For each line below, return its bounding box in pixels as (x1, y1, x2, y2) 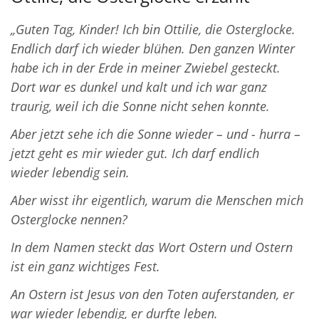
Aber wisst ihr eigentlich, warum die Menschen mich (11, 192, 303, 209)
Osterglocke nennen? (11, 211, 127, 229)
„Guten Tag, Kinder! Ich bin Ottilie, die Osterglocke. (11, 21, 296, 38)
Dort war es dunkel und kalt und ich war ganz (11, 78, 267, 96)
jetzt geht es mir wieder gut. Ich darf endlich (11, 145, 259, 162)
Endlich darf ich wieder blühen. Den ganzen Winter (11, 40, 295, 58)
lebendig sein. (52, 164, 130, 182)
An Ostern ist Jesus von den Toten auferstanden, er (11, 286, 294, 303)
